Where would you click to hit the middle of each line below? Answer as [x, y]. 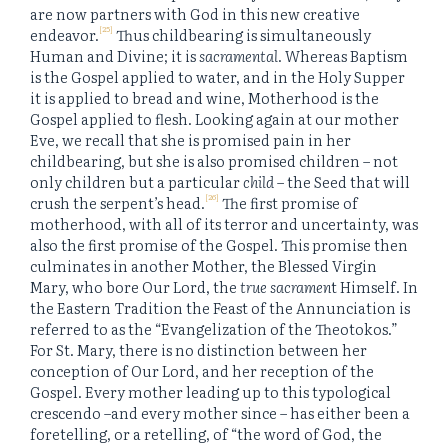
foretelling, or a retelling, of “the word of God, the [206, 434]
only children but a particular [135, 182]
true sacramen [285, 287]
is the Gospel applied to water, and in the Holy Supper [217, 77]
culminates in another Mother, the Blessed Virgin [203, 266]
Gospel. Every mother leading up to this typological [210, 392]
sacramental [238, 56]
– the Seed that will [342, 182]
